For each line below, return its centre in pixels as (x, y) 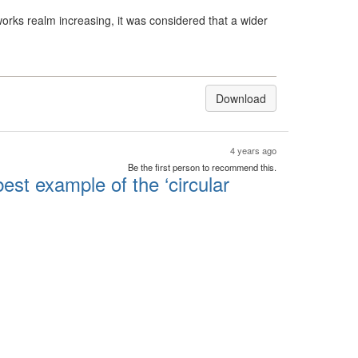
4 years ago (253, 150)
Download (241, 98)
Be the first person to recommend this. (202, 167)
